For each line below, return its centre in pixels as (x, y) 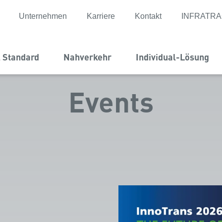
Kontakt (148, 16)
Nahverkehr (87, 56)
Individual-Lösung (172, 56)
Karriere (101, 16)
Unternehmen (43, 16)
